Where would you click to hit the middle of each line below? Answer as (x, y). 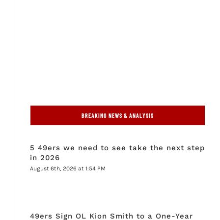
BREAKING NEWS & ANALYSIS (118, 116)
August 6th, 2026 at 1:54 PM (68, 169)
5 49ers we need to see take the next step (117, 148)
